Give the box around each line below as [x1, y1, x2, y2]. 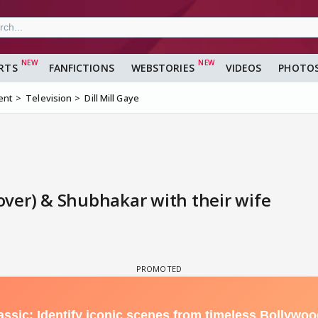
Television [26, 92, 72, 105]
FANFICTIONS [48, 61, 114, 75]
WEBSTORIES [131, 61, 194, 75]
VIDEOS [225, 61, 262, 75]
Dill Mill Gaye [84, 92, 139, 105]
